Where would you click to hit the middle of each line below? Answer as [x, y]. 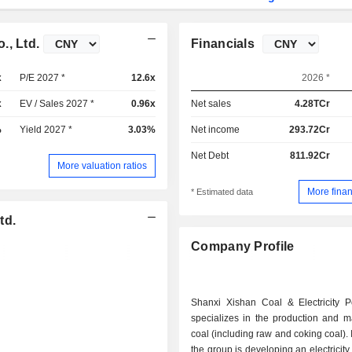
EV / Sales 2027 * [57, 104]
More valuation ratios [103, 165]
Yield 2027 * [46, 130]
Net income [216, 130]
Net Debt [210, 156]
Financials [223, 44]
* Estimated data [222, 192]
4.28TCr [312, 104]
